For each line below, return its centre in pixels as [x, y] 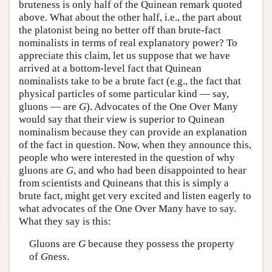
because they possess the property [160, 244]
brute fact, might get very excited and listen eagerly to [135, 195]
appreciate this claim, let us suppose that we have [124, 55]
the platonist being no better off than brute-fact [120, 30]
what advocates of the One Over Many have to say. [127, 208]
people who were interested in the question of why [127, 157]
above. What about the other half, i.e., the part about [130, 17]
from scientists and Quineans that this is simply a [124, 183]
